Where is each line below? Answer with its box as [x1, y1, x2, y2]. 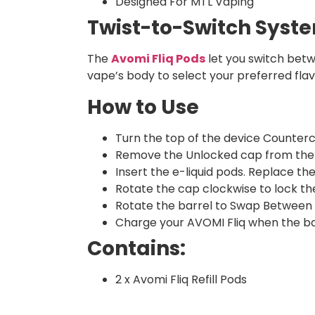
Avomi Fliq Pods [111, 51, 205, 67]
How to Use [87, 94, 199, 122]
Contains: [87, 235, 186, 263]
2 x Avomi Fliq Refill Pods [115, 271, 247, 288]
